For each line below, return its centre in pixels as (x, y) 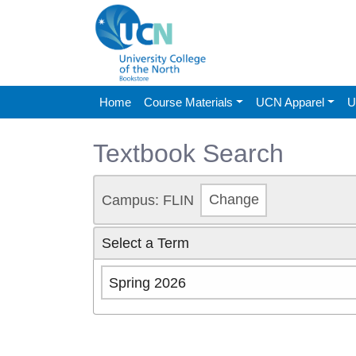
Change (234, 200)
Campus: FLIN (147, 200)
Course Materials (188, 102)
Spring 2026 (148, 282)
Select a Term (145, 243)
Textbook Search (188, 153)
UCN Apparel (290, 102)
